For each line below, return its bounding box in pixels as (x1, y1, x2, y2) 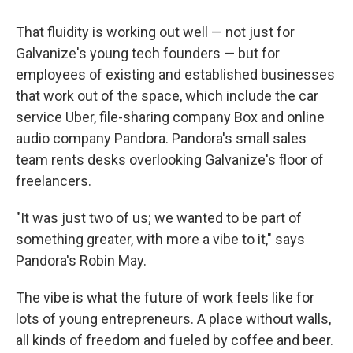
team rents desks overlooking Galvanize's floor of (16, 150, 324, 168)
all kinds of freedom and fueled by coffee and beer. (16, 331, 333, 348)
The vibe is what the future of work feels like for (16, 288, 314, 306)
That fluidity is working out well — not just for (16, 23, 295, 40)
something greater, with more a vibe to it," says (16, 230, 305, 247)
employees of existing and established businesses (16, 65, 335, 83)
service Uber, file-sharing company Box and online (16, 108, 325, 125)
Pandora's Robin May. (16, 251, 147, 269)
